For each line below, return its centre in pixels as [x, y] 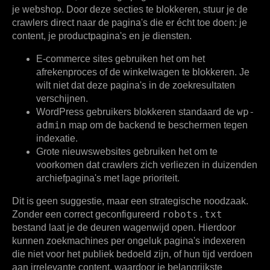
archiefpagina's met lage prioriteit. [108, 178]
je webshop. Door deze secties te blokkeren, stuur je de [130, 9]
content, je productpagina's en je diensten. [102, 36]
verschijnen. [62, 98]
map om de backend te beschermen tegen [157, 125]
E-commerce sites [74, 58]
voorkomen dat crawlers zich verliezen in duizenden [147, 165]
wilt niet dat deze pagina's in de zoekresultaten [136, 85]
